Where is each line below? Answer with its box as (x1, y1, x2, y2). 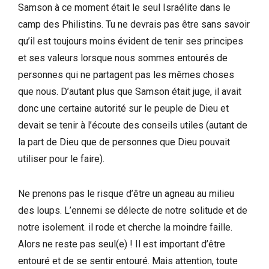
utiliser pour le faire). (18, 153, 104, 165)
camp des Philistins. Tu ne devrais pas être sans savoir (18, 18, 250, 30)
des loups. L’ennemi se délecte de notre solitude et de (18, 204, 247, 216)
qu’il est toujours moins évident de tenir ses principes (18, 35, 243, 47)
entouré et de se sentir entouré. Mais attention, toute (18, 255, 238, 267)
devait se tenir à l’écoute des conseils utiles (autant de (18, 119, 247, 131)
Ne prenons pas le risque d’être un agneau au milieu (18, 187, 234, 199)
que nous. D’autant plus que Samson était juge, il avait (18, 85, 241, 97)
